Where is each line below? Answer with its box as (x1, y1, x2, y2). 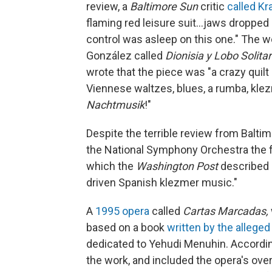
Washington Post (136, 160, 218, 172)
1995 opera (95, 205, 149, 217)
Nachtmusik (86, 98, 144, 111)
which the (86, 160, 136, 172)
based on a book (86, 221, 167, 234)
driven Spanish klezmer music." (86, 176, 237, 189)
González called (86, 49, 165, 62)
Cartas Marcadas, (183, 205, 271, 217)
